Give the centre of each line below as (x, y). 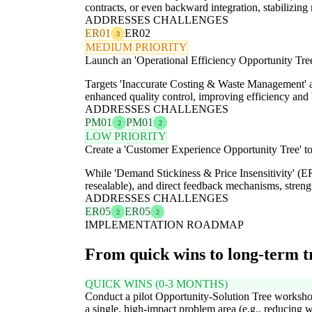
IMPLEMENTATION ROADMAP (164, 225)
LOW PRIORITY (126, 136)
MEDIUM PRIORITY (136, 47)
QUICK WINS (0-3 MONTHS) (156, 284)
